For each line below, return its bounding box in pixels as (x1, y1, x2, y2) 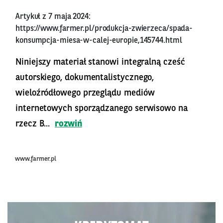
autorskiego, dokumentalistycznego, (15, 73, 154, 83)
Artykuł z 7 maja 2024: (15, 13, 91, 21)
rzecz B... (15, 119, 53, 129)
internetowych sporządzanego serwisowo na (15, 104, 188, 113)
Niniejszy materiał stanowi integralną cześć (15, 58, 185, 67)
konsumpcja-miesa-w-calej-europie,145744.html (15, 37, 182, 45)
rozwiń (55, 119, 82, 129)
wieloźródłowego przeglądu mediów (15, 89, 155, 98)
